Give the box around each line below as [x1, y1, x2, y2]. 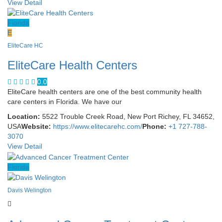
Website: [21, 122, 51, 131]
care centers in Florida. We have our [7, 98, 122, 106]
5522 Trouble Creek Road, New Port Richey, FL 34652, [40, 112, 215, 121]
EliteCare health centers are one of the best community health [7, 88, 202, 96]
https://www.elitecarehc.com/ [53, 122, 142, 131]
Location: [7, 112, 40, 121]
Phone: [142, 122, 166, 131]
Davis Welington [7, 187, 52, 194]
